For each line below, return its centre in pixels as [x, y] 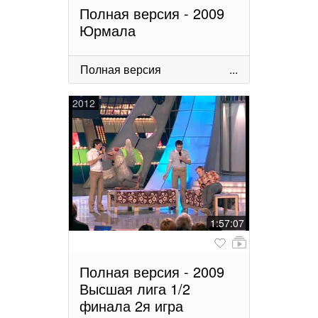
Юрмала [108, 30]
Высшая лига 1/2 [135, 289]
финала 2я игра [131, 306]
